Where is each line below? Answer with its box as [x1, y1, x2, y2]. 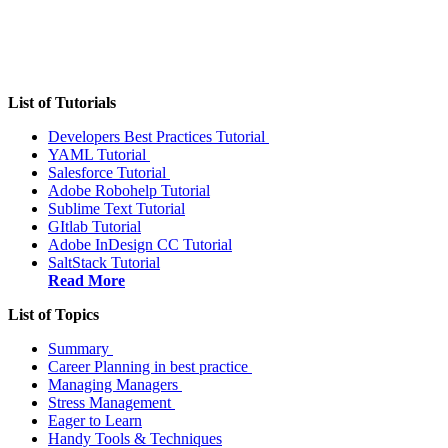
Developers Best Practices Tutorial [48, 128, 269, 146]
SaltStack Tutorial [48, 254, 160, 272]
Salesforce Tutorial [48, 164, 170, 182]
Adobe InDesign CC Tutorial [48, 236, 232, 254]
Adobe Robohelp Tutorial [48, 182, 210, 200]
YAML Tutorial [48, 146, 150, 164]
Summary [48, 340, 113, 358]
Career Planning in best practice [48, 358, 252, 376]
